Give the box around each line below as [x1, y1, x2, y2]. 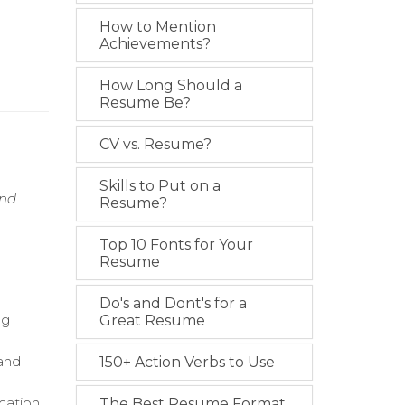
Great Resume [99, 312, 205, 329]
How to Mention [99, 18, 216, 35]
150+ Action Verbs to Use [99, 353, 275, 371]
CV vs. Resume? [99, 136, 212, 153]
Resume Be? [99, 94, 191, 111]
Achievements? [99, 35, 211, 52]
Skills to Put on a [99, 177, 221, 194]
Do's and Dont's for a [99, 295, 247, 312]
